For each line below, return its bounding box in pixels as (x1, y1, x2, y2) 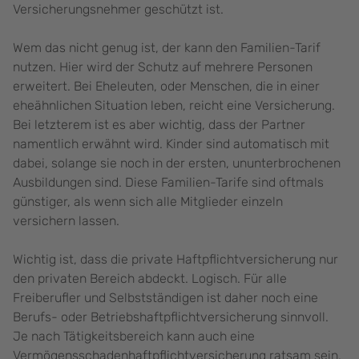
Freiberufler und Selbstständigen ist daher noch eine (13, 290, 318, 306)
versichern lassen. (13, 213, 123, 229)
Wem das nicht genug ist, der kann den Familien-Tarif (13, 40, 321, 56)
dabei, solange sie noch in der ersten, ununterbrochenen (13, 155, 341, 171)
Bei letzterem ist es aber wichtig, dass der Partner (13, 117, 305, 133)
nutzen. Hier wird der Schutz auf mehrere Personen (13, 59, 313, 75)
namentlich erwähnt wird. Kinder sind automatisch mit (13, 136, 329, 152)
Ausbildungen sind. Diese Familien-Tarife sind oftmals (13, 175, 324, 191)
